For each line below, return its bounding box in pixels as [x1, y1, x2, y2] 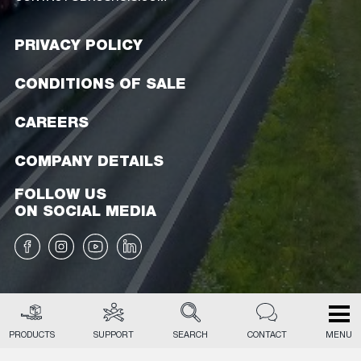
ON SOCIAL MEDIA [15, 202, 156, 220]
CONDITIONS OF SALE [15, 75, 186, 93]
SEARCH [173, 328, 208, 342]
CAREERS [15, 114, 89, 131]
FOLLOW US [15, 185, 106, 203]
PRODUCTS [8, 328, 55, 342]
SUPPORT [93, 328, 135, 342]
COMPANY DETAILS [15, 152, 164, 170]
